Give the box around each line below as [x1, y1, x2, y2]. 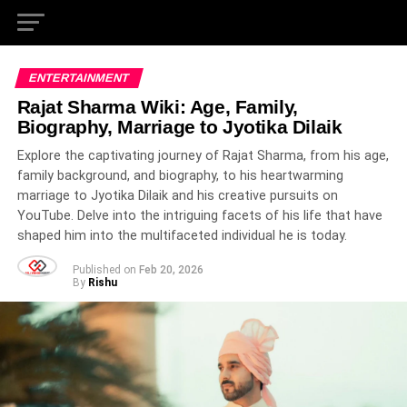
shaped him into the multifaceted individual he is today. [16, 228, 347, 243]
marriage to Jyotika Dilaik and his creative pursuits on [16, 188, 338, 203]
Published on [72, 263, 136, 276]
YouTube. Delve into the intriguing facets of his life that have [16, 208, 382, 223]
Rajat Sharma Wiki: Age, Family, [16, 96, 298, 117]
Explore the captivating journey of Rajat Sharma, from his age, [16, 148, 389, 164]
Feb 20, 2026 [138, 263, 203, 276]
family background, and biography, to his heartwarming [16, 168, 343, 184]
